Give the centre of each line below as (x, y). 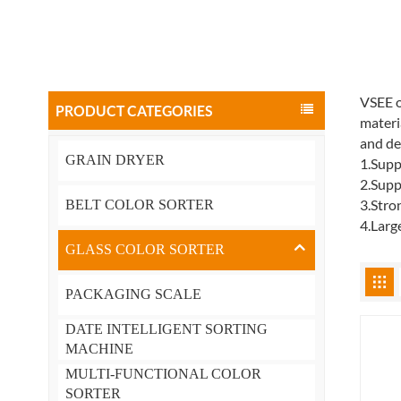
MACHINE (99, 349)
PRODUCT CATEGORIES (133, 110)
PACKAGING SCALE (133, 294)
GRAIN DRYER (115, 160)
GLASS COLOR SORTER (145, 250)
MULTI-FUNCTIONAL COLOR (163, 374)
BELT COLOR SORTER (139, 205)
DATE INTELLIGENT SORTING (166, 329)
